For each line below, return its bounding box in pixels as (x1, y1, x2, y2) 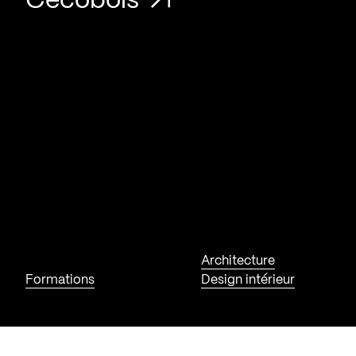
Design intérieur (201, 273, 296, 286)
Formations (25, 273, 95, 286)
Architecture (201, 254, 276, 267)
